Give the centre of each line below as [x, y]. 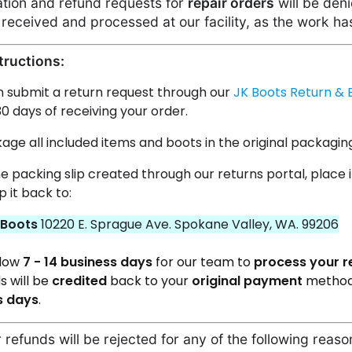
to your [169, 281]
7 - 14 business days [88, 262]
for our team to [203, 262]
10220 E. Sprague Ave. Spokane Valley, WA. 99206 [190, 224]
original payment [249, 281]
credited [81, 281]
